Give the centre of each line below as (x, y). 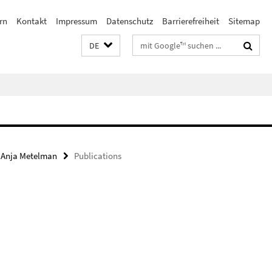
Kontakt (32, 21)
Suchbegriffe (157, 43)
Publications (98, 156)
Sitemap (244, 21)
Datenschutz (130, 21)
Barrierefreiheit (191, 21)
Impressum (76, 21)
